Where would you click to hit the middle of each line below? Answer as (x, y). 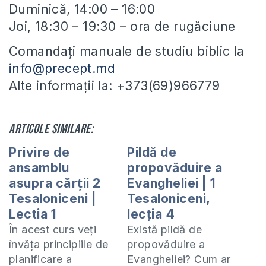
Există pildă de (164, 230)
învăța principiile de (59, 245)
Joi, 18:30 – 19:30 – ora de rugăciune (122, 27)
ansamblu (39, 168)
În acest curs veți (53, 230)
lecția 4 (151, 214)
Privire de (39, 153)
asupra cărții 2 (55, 183)
